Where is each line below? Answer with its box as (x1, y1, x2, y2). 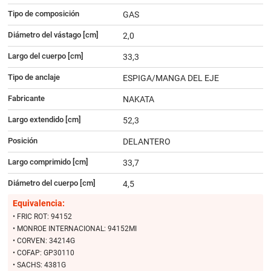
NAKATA (122, 94, 154, 105)
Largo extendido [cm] (7, 115, 81, 125)
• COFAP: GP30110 (12, 249, 74, 258)
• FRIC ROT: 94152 (12, 212, 72, 221)
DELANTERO (122, 137, 171, 147)
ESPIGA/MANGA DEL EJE (122, 73, 219, 83)
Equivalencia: (12, 198, 65, 209)
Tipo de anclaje (7, 73, 60, 82)
